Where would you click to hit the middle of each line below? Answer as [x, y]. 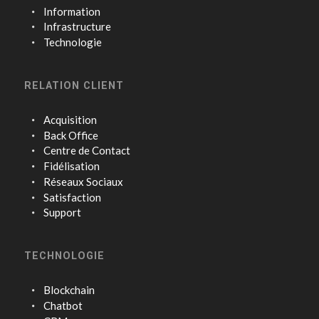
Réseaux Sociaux [84, 181]
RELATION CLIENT [74, 85]
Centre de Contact [87, 151]
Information [72, 11]
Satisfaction [73, 197]
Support [63, 213]
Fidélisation [72, 166]
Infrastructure [78, 27]
